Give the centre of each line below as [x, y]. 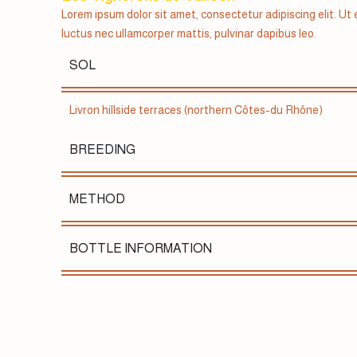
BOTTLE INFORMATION [141, 248]
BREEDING [103, 149]
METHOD [98, 198]
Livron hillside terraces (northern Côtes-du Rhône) [196, 110]
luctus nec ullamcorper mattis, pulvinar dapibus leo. [189, 34]
